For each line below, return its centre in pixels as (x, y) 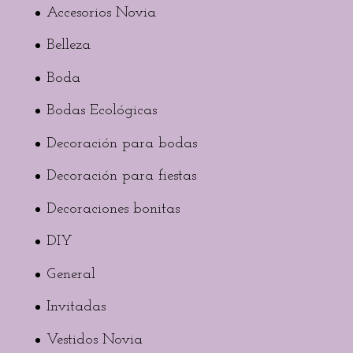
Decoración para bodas (121, 143)
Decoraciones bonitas (113, 209)
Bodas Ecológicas (101, 111)
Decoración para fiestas (121, 176)
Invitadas (76, 307)
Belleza (68, 46)
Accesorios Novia (101, 13)
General (71, 274)
